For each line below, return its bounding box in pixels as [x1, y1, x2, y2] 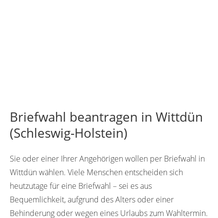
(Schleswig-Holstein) [10, 125, 127, 142]
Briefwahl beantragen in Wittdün [10, 109, 203, 126]
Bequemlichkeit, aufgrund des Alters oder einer [10, 194, 174, 205]
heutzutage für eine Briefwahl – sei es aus [10, 181, 152, 192]
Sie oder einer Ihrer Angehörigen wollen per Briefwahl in [10, 153, 205, 164]
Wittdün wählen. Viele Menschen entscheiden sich [10, 167, 183, 178]
